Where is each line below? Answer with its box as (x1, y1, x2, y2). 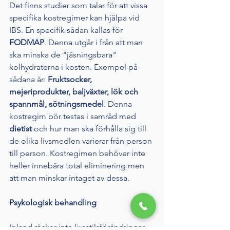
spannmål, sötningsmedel (9, 99, 104, 109)
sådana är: (9, 74, 46, 85)
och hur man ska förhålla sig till (34, 124, 148, 134)
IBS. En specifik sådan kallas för (9, 25, 125, 35)
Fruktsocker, (46, 74, 94, 85)
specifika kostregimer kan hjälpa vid (9, 13, 142, 23)
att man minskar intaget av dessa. (9, 173, 131, 183)
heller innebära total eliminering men (9, 161, 146, 171)
